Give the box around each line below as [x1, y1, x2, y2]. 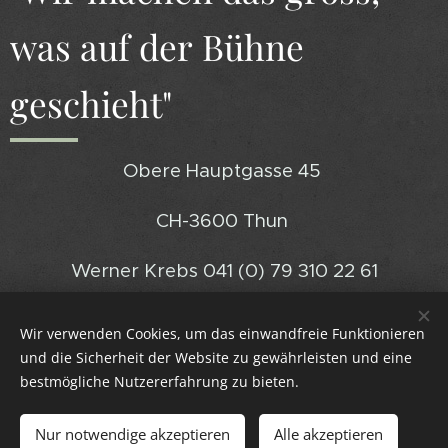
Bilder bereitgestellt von [90, 414, 263, 433]
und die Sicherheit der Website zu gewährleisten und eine [20, 348, 412, 367]
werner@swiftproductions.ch [94, 309, 354, 333]
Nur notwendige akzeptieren [35, 424, 230, 444]
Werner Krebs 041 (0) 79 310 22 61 [70, 259, 378, 283]
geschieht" [10, 80, 172, 128]
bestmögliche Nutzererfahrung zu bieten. [20, 372, 299, 391]
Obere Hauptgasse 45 [122, 159, 326, 183]
